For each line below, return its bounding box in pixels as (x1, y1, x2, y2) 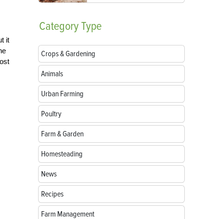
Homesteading (41, 149, 83, 159)
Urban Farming (41, 89, 84, 99)
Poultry (41, 109, 62, 119)
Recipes (41, 189, 64, 199)
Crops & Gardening (41, 49, 95, 59)
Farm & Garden (41, 129, 84, 139)
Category (39, 19, 79, 33)
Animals (41, 69, 63, 79)
